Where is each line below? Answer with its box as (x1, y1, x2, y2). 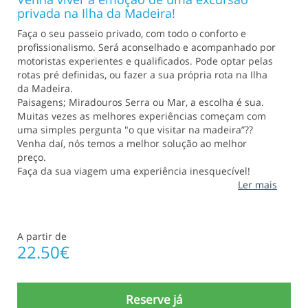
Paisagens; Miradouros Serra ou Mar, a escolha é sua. (17, 96, 264, 109)
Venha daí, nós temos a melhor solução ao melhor (17, 137, 247, 151)
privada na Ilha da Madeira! (17, 5, 175, 22)
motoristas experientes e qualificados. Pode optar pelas (17, 54, 273, 68)
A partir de (17, 230, 67, 243)
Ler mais (238, 178, 277, 192)
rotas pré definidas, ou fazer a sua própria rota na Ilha (17, 68, 267, 82)
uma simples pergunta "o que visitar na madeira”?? (17, 123, 253, 137)
